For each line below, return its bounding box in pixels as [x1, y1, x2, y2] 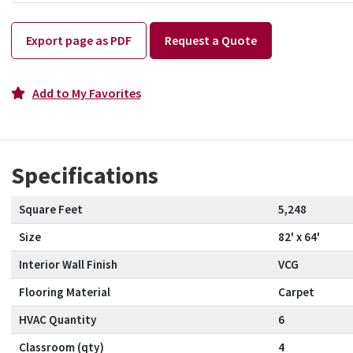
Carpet [277, 284, 314, 300]
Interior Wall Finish [18, 257, 117, 273]
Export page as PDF [25, 32, 132, 49]
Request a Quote [164, 32, 257, 49]
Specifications [10, 161, 158, 191]
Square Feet [18, 202, 83, 217]
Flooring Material [18, 284, 110, 300]
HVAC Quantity [18, 312, 97, 328]
